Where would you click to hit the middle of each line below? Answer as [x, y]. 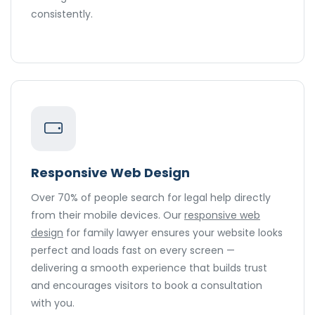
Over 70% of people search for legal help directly [151, 198]
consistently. [62, 14]
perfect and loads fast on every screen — [133, 251]
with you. [53, 303]
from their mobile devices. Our [108, 216]
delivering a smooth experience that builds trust [149, 268]
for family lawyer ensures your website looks [173, 233]
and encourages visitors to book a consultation [147, 286]
